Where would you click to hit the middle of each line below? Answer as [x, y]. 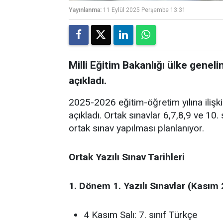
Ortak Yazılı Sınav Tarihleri [127, 157]
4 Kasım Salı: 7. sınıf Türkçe [140, 215]
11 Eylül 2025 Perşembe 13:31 [144, 10]
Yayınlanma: [85, 10]
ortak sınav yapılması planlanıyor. [136, 128]
